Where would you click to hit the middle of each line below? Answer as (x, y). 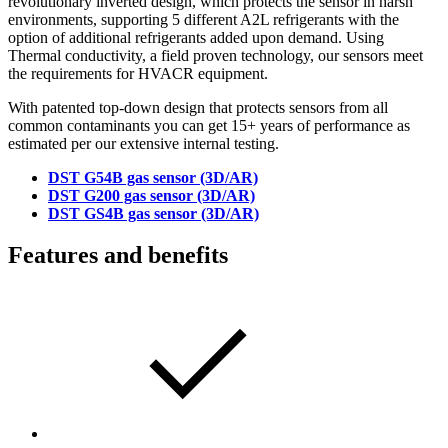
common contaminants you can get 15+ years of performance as (209, 125)
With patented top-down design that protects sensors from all (198, 107)
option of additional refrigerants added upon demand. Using (196, 37)
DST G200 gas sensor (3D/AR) (151, 195)
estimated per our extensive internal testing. (143, 143)
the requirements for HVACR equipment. (138, 73)
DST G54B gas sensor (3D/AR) (153, 177)
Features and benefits (118, 255)
